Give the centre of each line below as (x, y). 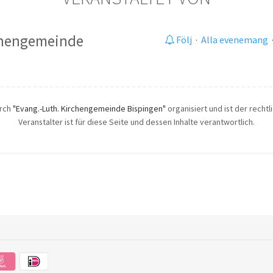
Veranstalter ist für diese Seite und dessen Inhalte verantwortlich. (136, 122)
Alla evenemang (234, 40)
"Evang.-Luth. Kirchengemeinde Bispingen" (90, 109)
